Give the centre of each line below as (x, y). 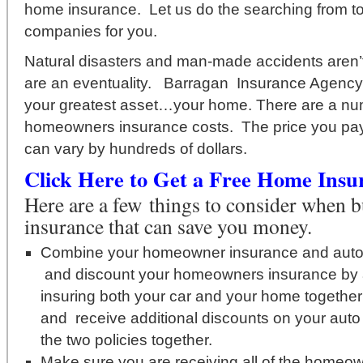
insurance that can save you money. (168, 226)
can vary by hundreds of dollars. (136, 149)
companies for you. (91, 31)
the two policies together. (126, 340)
